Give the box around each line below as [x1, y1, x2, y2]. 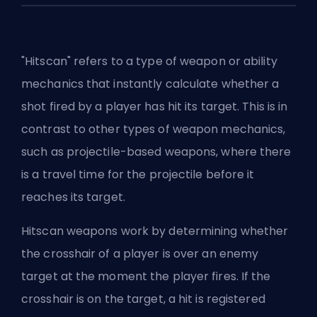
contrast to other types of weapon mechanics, [21, 121, 286, 137]
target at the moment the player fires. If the [21, 268, 271, 284]
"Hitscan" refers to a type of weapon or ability [21, 53, 277, 69]
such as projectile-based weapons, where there [21, 144, 292, 160]
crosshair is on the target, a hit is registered [21, 291, 265, 307]
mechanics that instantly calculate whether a [21, 76, 279, 92]
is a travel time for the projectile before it [21, 166, 255, 183]
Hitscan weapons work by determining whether [21, 223, 289, 239]
